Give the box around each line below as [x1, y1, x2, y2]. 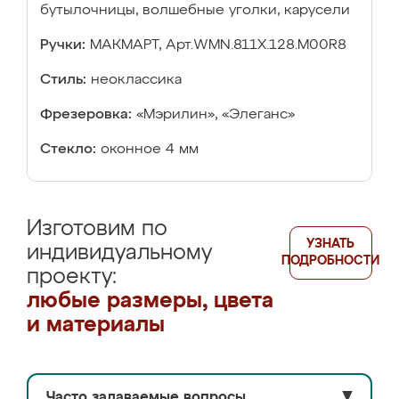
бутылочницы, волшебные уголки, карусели [40, 4, 350, 18]
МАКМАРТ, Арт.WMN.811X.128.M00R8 [90, 38, 346, 53]
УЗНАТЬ [306, 238, 355, 250]
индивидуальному [27, 242, 212, 264]
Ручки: [40, 38, 85, 53]
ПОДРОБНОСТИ [281, 255, 380, 267]
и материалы [27, 314, 165, 336]
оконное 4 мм [101, 142, 199, 157]
